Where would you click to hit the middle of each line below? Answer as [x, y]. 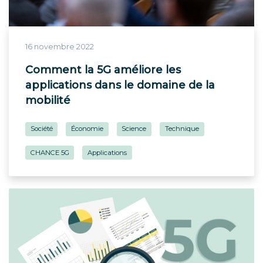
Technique [182, 129]
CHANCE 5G [50, 152]
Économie [87, 129]
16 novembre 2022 [60, 47]
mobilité [48, 100]
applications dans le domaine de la [120, 85]
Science [134, 129]
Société [41, 129]
